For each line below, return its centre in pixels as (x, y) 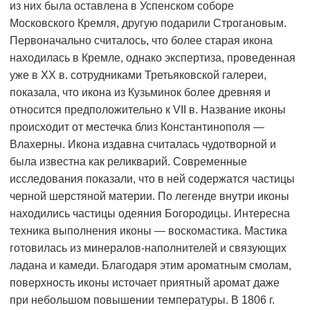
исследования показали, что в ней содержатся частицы (152, 179)
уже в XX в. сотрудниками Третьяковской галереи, (138, 75)
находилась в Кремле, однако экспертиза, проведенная (153, 58)
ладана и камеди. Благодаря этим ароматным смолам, (151, 266)
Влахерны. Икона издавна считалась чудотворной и (143, 145)
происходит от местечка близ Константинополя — (137, 127)
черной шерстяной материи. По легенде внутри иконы (149, 197)
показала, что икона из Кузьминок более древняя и (140, 93)
